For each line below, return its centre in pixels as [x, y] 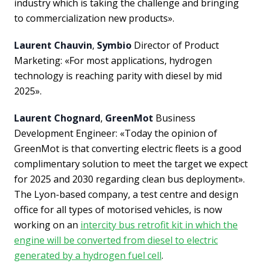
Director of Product [175, 45]
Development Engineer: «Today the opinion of [116, 133]
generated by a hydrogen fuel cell [88, 255]
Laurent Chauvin [53, 45]
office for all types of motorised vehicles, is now [118, 210]
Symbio [114, 45]
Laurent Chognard [57, 118]
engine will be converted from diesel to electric [116, 240]
